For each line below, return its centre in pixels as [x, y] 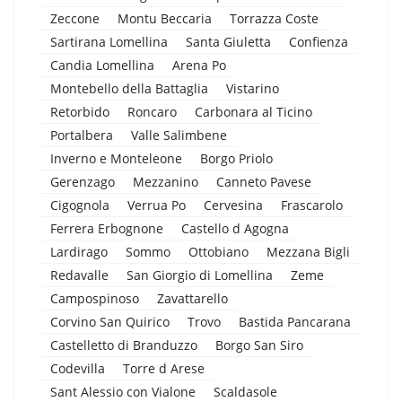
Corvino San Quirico [110, 321]
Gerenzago [83, 181]
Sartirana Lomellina [109, 41]
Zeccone [75, 18]
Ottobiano [218, 251]
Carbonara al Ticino [253, 111]
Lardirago [79, 251]
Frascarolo [312, 205]
